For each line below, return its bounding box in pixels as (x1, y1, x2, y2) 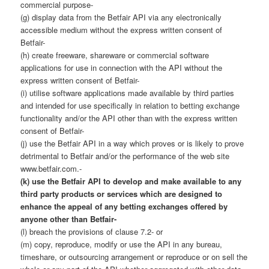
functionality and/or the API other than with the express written (20, 112, 238, 124)
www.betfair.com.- (20, 162, 82, 174)
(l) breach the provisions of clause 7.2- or (20, 225, 163, 237)
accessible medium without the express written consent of (20, 23, 223, 35)
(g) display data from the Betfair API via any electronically (20, 11, 222, 23)
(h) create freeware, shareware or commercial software (20, 49, 210, 61)
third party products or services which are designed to (20, 187, 223, 199)
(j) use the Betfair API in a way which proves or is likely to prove (20, 137, 244, 149)
